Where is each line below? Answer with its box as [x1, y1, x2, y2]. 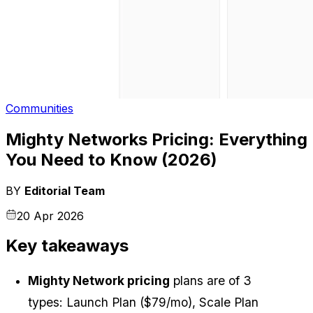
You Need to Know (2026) [6, 149, 217, 170]
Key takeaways [6, 235, 129, 256]
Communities [6, 101, 73, 115]
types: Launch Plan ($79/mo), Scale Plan [28, 295, 259, 310]
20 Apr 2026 [17, 208, 84, 223]
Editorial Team [24, 183, 105, 198]
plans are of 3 [170, 273, 252, 289]
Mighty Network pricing [28, 273, 170, 289]
